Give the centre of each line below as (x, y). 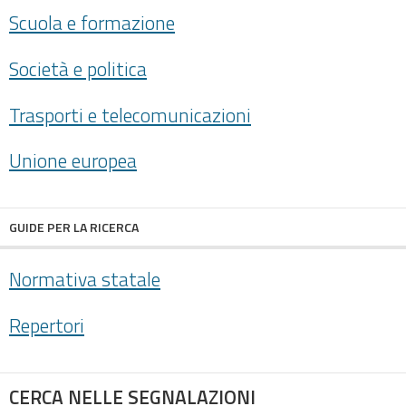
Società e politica (78, 68)
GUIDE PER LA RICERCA (74, 227)
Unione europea (73, 161)
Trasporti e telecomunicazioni (130, 115)
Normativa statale (85, 280)
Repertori (47, 325)
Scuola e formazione (92, 23)
